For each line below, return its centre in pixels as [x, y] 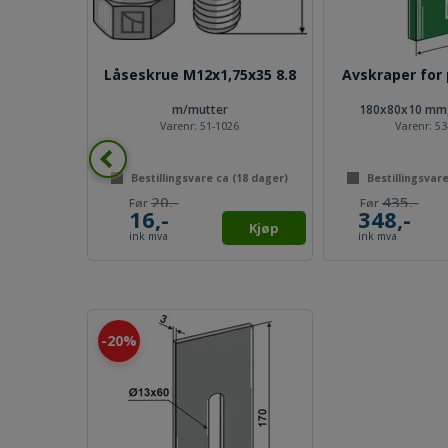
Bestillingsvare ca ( [184, 178]
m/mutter [199, 109]
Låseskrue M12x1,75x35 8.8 [199, 74]
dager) [268, 178]
